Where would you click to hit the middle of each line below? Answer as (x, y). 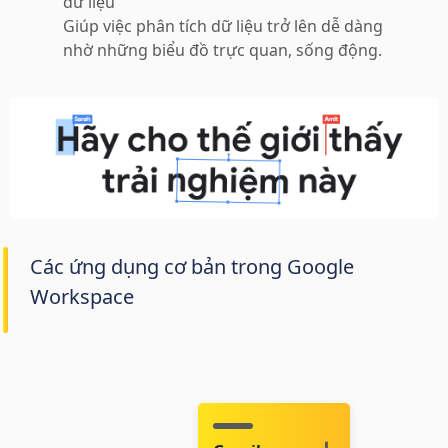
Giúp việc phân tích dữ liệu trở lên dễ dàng (223, 25)
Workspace (82, 296)
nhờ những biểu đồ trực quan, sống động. (223, 49)
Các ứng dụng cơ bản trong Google (192, 266)
